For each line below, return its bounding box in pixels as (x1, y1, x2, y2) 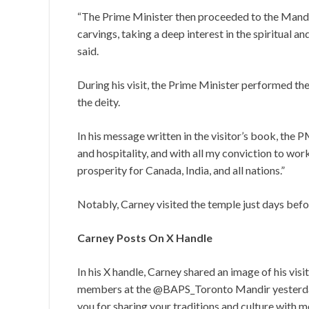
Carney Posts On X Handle (77, 231, 212, 245)
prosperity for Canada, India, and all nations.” (77, 163, 285, 177)
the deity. (77, 95, 120, 109)
